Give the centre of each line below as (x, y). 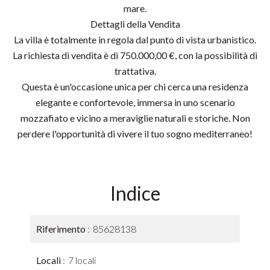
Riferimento (62, 229)
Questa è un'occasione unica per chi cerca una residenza (135, 86)
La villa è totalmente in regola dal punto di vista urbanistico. (135, 39)
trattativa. (135, 71)
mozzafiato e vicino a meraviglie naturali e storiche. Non (135, 118)
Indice (135, 193)
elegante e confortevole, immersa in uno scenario (135, 102)
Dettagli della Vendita (135, 24)
